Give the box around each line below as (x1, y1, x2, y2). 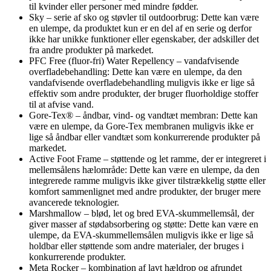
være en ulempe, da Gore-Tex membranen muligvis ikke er (29, 120, 253, 131)
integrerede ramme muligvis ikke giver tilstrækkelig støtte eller (29, 175, 266, 186)
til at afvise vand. (29, 99, 94, 109)
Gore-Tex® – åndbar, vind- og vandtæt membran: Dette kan (29, 109, 258, 120)
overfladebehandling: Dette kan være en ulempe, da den (29, 66, 242, 77)
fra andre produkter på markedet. (29, 44, 154, 55)
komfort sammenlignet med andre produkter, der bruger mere (29, 186, 261, 197)
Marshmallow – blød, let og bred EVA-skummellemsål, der (29, 207, 254, 218)
